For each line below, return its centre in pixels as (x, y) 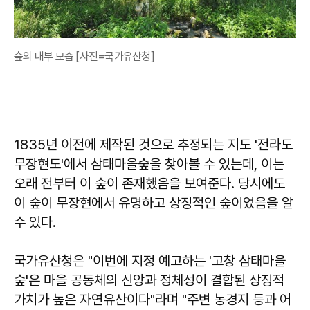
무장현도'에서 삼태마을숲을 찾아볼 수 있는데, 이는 (149, 164)
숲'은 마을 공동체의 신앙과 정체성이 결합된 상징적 (149, 280)
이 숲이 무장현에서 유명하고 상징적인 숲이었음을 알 (154, 202)
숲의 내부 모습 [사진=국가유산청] (84, 56)
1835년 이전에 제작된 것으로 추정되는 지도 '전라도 (153, 144)
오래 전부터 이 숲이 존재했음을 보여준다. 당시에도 (149, 183)
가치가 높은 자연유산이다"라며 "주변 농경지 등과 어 (153, 299)
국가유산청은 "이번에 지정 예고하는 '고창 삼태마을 (150, 261)
